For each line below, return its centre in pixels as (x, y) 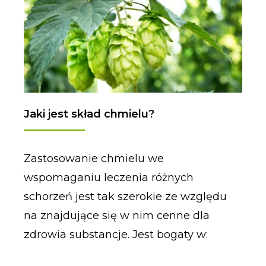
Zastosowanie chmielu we (94, 159)
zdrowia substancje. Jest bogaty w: (115, 235)
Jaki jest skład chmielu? (89, 114)
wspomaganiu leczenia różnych (108, 178)
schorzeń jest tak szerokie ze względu (125, 197)
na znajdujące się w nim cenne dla (116, 216)
